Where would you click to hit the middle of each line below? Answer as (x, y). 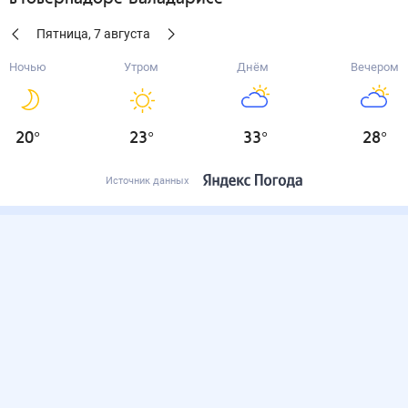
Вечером (374, 67)
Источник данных (147, 181)
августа (127, 34)
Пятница (62, 34)
